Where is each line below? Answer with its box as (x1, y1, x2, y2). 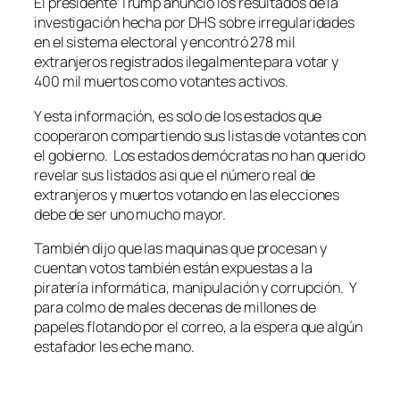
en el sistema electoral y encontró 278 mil (34, 32, 296, 53)
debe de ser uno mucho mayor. (34, 204, 227, 224)
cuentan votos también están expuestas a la (34, 257, 312, 278)
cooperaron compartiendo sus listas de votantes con (34, 125, 366, 146)
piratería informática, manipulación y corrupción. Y (34, 277, 356, 297)
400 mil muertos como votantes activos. (34, 71, 289, 92)
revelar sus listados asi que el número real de (34, 164, 316, 185)
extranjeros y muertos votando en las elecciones (34, 184, 340, 204)
